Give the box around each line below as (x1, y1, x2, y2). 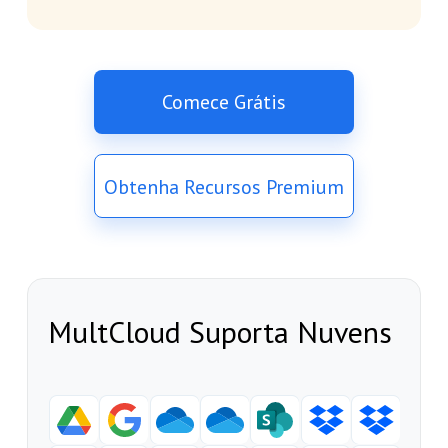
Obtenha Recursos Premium (104, 174, 344, 201)
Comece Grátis (162, 89, 286, 116)
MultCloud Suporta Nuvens (47, 312, 392, 352)
